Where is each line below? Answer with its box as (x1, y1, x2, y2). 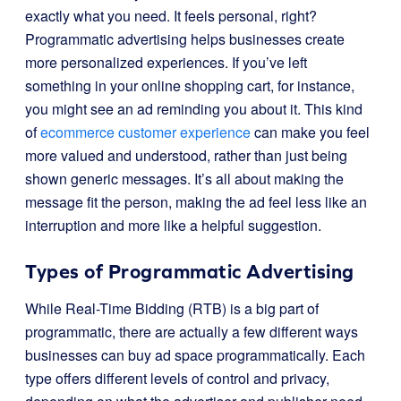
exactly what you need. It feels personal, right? (25, 5, 317, 26)
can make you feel (251, 122, 370, 142)
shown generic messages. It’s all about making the (25, 168, 344, 189)
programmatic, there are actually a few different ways (25, 321, 358, 342)
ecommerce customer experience (40, 122, 251, 142)
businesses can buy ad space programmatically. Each (25, 345, 365, 365)
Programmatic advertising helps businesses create (25, 29, 345, 49)
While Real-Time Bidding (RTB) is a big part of (25, 298, 319, 319)
